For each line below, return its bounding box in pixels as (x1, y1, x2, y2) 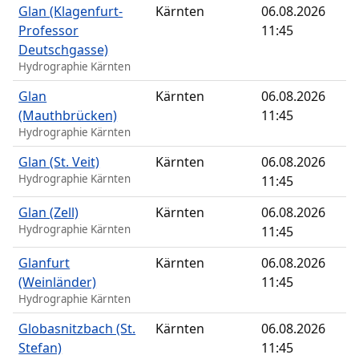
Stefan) (18, 339, 63, 357)
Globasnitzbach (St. (18, 320, 136, 338)
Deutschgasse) (18, 41, 109, 59)
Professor (18, 22, 79, 40)
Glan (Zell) (18, 204, 79, 222)
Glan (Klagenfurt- (18, 2, 123, 21)
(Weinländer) (18, 273, 97, 292)
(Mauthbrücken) (18, 107, 118, 125)
